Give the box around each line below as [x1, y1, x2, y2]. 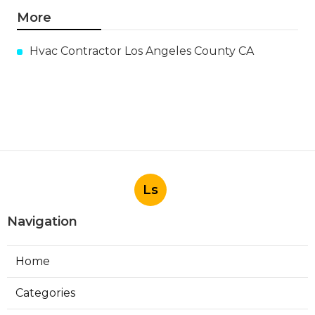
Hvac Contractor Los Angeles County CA [30, 44, 254, 58]
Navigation [7, 214, 77, 230]
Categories [15, 286, 75, 300]
